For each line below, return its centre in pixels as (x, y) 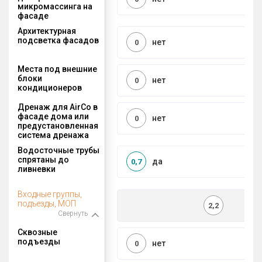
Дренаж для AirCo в (58, 107)
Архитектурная (47, 31)
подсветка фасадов (58, 40)
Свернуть (73, 213)
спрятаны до (43, 159)
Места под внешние (57, 69)
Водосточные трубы (58, 150)
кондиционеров (50, 87)
